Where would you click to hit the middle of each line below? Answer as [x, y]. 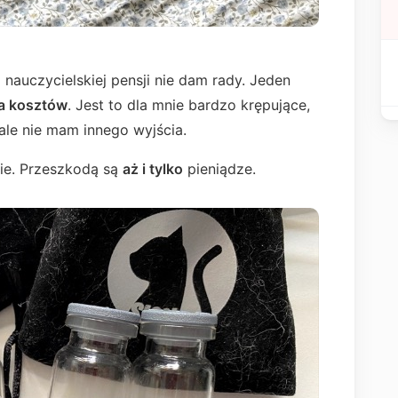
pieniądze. [222, 169]
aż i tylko [153, 169]
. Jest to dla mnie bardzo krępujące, [189, 105]
